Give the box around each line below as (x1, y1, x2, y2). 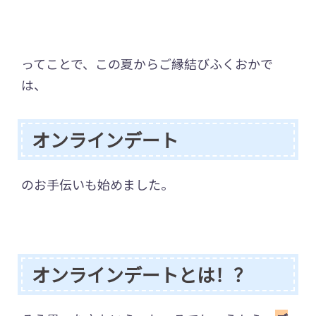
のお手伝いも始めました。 (21, 174, 174, 193)
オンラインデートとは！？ (32, 260, 252, 287)
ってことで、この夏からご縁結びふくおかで (21, 54, 273, 73)
